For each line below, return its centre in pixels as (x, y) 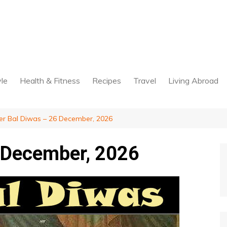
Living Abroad (193, 81)
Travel (145, 81)
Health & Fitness (50, 81)
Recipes (107, 81)
